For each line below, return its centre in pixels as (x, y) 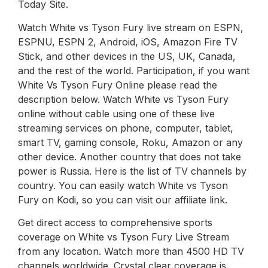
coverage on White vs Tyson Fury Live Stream (124, 237)
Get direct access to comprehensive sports (115, 222)
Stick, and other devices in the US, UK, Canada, (127, 56)
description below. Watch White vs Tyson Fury (123, 99)
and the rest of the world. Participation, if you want (134, 70)
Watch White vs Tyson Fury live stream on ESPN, (131, 27)
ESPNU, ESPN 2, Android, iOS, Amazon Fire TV (128, 42)
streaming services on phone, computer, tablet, (126, 128)
